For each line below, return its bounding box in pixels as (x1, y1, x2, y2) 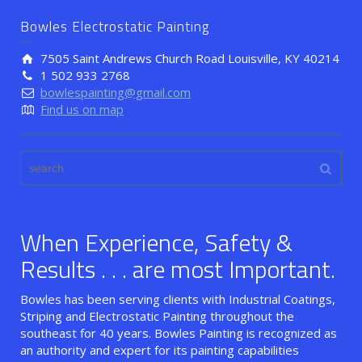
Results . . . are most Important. (20, 250, 335, 288)
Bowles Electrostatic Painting (20, 16, 209, 38)
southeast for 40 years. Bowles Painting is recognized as (20, 325, 337, 342)
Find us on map (40, 101, 124, 118)
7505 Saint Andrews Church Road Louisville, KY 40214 (40, 50, 339, 67)
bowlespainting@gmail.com (40, 84, 191, 101)
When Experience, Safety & (20, 224, 293, 262)
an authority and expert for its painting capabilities (20, 342, 299, 359)
